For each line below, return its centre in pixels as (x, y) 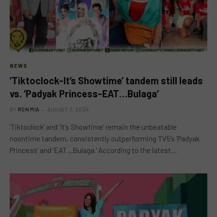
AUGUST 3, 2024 (68, 109)
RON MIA (29, 109)
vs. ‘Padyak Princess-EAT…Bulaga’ (84, 93)
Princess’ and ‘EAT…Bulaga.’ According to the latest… (93, 150)
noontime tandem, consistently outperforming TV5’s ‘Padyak (105, 139)
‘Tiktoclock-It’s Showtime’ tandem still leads (106, 80)
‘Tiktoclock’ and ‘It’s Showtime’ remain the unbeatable (93, 127)
